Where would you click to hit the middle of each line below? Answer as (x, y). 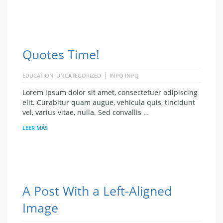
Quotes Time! (61, 55)
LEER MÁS (35, 128)
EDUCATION (38, 76)
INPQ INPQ (124, 76)
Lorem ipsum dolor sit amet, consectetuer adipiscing (110, 93)
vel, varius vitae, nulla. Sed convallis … (86, 112)
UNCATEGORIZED (79, 76)
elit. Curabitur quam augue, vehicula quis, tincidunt (109, 103)
